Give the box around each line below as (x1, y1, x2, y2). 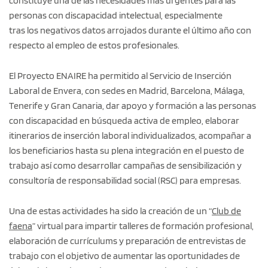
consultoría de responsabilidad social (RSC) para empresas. (9, 175, 241, 187)
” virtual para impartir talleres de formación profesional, (32, 220, 254, 232)
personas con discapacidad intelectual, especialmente (9, 10, 223, 22)
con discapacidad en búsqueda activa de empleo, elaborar (9, 115, 239, 127)
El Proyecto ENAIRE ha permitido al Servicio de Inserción (9, 70, 232, 82)
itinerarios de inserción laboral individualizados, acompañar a (9, 130, 251, 142)
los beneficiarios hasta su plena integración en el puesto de (9, 145, 244, 157)
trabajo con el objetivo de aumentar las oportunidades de (9, 250, 240, 262)
